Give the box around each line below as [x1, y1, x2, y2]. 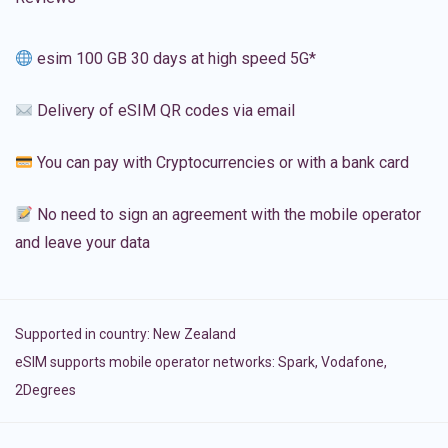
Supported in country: [15, 326, 153, 343]
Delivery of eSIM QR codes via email [33, 101, 296, 121]
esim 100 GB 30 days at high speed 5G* [33, 49, 317, 69]
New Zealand [153, 326, 236, 343]
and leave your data [15, 233, 150, 253]
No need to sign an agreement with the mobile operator [33, 205, 422, 225]
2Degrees [15, 382, 76, 399]
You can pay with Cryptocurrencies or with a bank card [33, 153, 410, 173]
